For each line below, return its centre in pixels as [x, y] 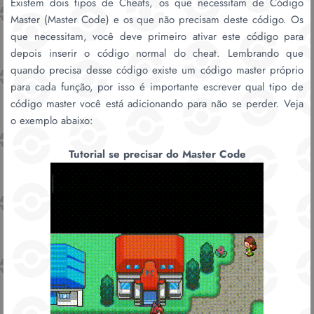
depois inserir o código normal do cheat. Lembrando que [157, 53]
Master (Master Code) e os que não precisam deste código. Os [157, 19]
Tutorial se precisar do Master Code [157, 154]
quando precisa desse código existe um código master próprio [157, 70]
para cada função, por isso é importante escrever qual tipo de [157, 87]
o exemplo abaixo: [52, 120]
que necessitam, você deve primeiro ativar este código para [157, 36]
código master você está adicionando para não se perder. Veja [157, 103]
